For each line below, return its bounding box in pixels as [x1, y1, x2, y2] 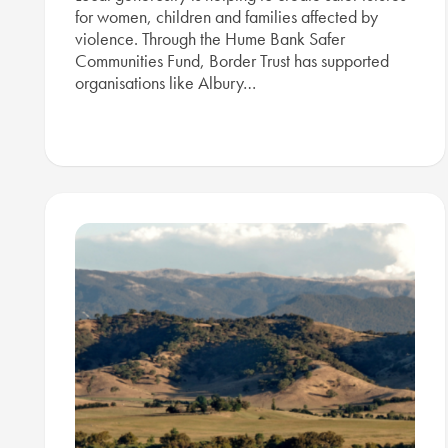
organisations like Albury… [75, 71, 256, 95]
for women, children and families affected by [75, 5, 378, 29]
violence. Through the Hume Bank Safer [75, 27, 345, 51]
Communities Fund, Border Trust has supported [75, 49, 389, 73]
